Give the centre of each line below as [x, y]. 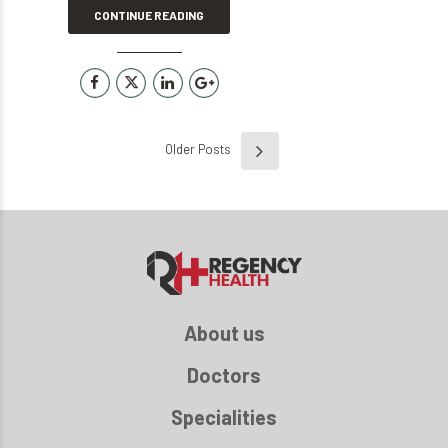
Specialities [224, 417]
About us [224, 333]
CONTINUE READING [149, 14]
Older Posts [197, 148]
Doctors [224, 375]
